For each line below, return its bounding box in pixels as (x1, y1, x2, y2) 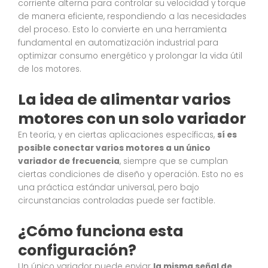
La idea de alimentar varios (18, 89, 231, 111)
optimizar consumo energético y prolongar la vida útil (18, 50, 242, 62)
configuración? (18, 240, 136, 261)
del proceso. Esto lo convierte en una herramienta (18, 24, 227, 36)
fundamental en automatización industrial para (18, 37, 218, 49)
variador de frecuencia (18, 156, 120, 167)
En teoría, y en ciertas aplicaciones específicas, (18, 129, 217, 141)
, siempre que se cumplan (120, 156, 228, 167)
